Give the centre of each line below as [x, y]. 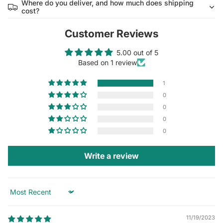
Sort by [19, 196]
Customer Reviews [111, 34]
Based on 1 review [107, 63]
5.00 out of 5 [137, 53]
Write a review [111, 156]
